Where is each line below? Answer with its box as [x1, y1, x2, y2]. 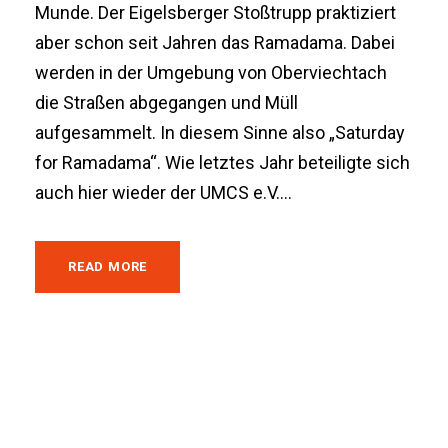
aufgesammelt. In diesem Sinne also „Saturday [35, 121, 405, 143]
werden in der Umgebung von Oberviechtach [35, 61, 387, 83]
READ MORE [68, 258, 148, 274]
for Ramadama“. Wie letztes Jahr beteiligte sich [35, 151, 410, 173]
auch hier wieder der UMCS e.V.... [35, 181, 292, 203]
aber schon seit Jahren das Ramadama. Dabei [35, 31, 395, 53]
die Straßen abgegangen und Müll [35, 91, 298, 113]
